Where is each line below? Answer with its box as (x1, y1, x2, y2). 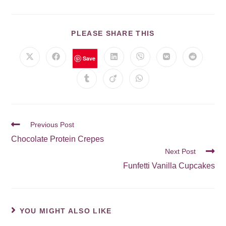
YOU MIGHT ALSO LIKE (19, 206, 112, 215)
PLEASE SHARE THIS (71, 29, 155, 37)
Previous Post (30, 120, 75, 129)
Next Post (164, 147, 196, 155)
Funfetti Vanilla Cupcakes (123, 161, 215, 170)
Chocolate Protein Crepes (11, 134, 104, 143)
